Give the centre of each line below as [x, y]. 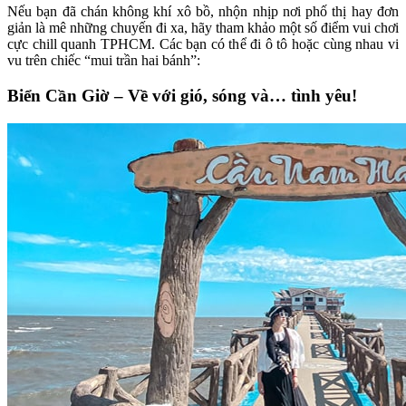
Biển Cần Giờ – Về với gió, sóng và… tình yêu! [182, 96]
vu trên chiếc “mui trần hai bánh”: [104, 61]
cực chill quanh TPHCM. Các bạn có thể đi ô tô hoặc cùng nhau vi [203, 44]
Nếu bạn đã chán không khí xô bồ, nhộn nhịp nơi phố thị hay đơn [203, 12]
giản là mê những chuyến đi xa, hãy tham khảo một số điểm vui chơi [203, 28]
